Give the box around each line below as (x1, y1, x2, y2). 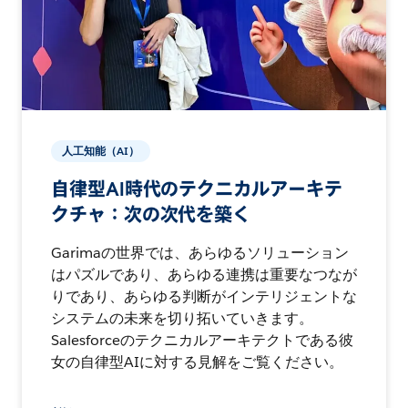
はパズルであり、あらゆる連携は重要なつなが (51, 265, 357, 285)
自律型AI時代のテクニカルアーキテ (51, 178, 342, 202)
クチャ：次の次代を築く (51, 203, 251, 228)
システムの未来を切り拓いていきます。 (51, 309, 313, 329)
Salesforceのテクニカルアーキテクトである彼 (51, 331, 353, 351)
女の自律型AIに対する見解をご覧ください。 (51, 352, 343, 372)
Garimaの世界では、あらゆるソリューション (51, 243, 349, 263)
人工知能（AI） (62, 143, 139, 159)
